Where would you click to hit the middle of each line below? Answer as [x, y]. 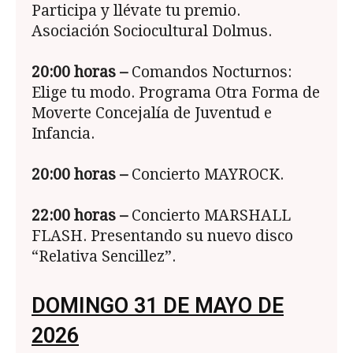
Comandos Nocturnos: [210, 72]
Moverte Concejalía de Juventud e [152, 113]
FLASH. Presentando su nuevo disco [162, 236]
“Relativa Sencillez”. [104, 257]
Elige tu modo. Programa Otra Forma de [176, 93]
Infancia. [63, 134]
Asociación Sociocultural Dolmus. [152, 32]
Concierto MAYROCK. [206, 175]
